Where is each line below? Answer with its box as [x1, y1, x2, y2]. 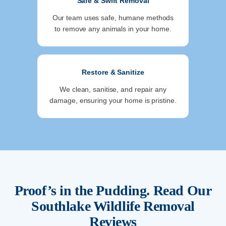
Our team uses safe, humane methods [52, 14, 174, 22]
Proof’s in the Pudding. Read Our [14, 183, 212, 199]
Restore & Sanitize [82, 68, 144, 77]
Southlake [31, 198, 91, 214]
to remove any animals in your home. [54, 25, 172, 33]
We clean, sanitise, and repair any [60, 85, 166, 94]
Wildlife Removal [90, 198, 195, 214]
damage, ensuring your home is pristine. [49, 96, 177, 105]
